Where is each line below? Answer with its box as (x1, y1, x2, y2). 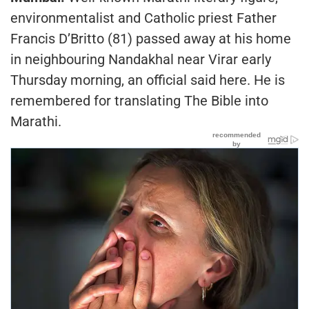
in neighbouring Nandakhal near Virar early (10, 50, 271, 68)
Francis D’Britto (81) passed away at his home (10, 30, 291, 47)
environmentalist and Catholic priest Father (10, 9, 277, 26)
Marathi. (10, 112, 61, 130)
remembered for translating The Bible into (10, 92, 268, 109)
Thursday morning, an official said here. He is (10, 71, 285, 88)
